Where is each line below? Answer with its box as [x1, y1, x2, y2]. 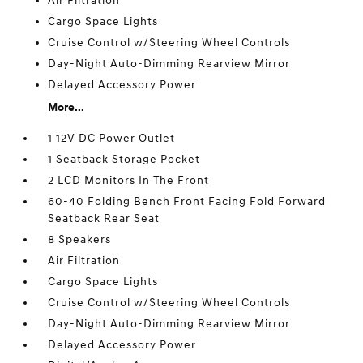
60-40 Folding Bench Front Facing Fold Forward [48, 194, 327, 208]
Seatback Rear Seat [48, 211, 160, 225]
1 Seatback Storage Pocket [48, 152, 201, 166]
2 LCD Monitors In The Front [48, 173, 210, 187]
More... [48, 100, 85, 114]
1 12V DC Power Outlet [48, 131, 176, 145]
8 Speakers [48, 233, 112, 246]
